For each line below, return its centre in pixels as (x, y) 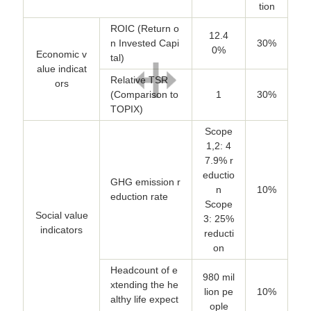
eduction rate (139, 196)
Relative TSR (139, 79)
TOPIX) (127, 109)
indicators (61, 229)
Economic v (61, 54)
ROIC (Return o (145, 28)
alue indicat (61, 68)
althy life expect (144, 299)
